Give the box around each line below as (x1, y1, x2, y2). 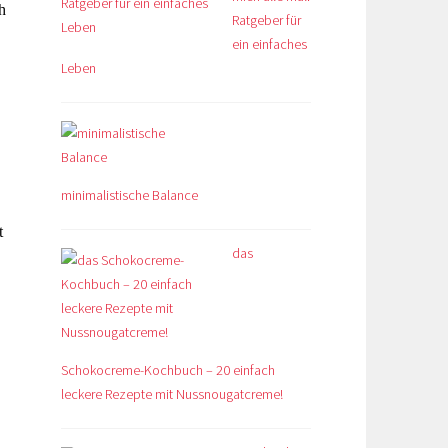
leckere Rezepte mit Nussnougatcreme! (61, 384, 283, 403)
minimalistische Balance (61, 185, 198, 204)
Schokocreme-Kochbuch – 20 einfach (61, 360, 275, 379)
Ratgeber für (232, 10, 301, 29)
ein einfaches (232, 34, 307, 53)
